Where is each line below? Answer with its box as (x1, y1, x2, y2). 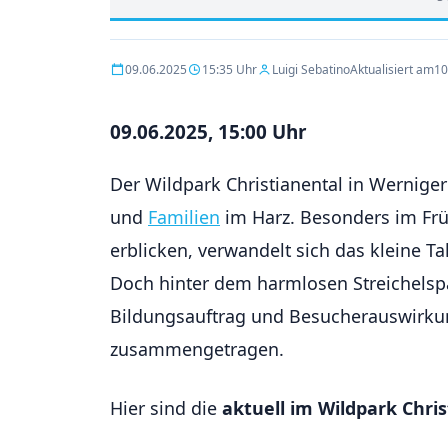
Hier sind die (110, 395, 222, 420)
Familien (148, 205, 220, 230)
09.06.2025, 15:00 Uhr (110, 118, 307, 145)
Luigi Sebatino (272, 60, 350, 78)
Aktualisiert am (350, 60, 434, 78)
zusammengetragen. (110, 337, 284, 362)
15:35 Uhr (202, 60, 257, 78)
